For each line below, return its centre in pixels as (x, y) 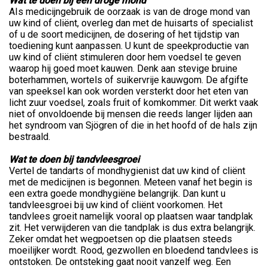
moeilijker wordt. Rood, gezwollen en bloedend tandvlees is (134, 251)
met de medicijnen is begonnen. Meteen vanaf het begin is (131, 182)
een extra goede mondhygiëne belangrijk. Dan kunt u (117, 194)
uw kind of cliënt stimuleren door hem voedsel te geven (125, 57)
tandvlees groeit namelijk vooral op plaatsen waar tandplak (131, 217)
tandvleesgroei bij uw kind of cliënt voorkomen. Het (116, 205)
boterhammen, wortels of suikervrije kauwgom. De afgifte (129, 80)
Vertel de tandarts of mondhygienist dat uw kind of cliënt (127, 171)
